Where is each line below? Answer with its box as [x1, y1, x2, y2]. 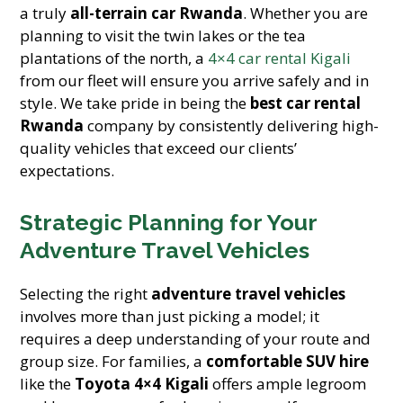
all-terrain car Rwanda [70, 3, 244, 23]
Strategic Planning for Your [20, 209, 318, 236]
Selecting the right [20, 283, 152, 304]
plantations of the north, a [20, 48, 209, 68]
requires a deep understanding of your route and [20, 328, 372, 349]
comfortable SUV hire [206, 351, 370, 372]
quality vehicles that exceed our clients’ [20, 138, 298, 158]
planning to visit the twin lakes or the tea [20, 25, 307, 46]
